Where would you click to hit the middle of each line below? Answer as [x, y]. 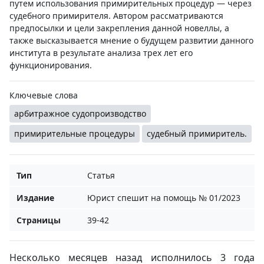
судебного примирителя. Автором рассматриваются [116, 16]
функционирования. [51, 65]
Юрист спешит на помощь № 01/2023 [164, 198]
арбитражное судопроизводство [80, 113]
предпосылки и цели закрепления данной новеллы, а [119, 28]
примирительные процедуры [75, 133]
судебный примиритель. [197, 133]
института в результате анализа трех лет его [101, 53]
